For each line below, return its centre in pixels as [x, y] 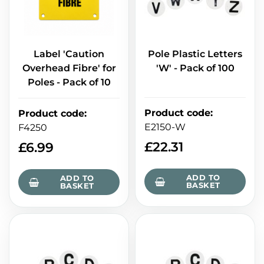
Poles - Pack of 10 [69, 82]
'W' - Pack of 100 [195, 68]
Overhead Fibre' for [69, 68]
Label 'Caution [69, 54]
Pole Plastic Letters [195, 54]
